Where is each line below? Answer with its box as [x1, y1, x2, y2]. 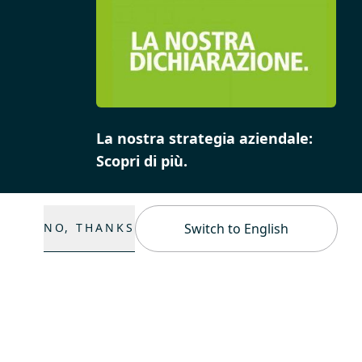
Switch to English [184, 220, 288, 238]
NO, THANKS [43, 219, 135, 235]
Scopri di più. [95, 151, 187, 171]
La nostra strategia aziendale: [95, 128, 313, 149]
